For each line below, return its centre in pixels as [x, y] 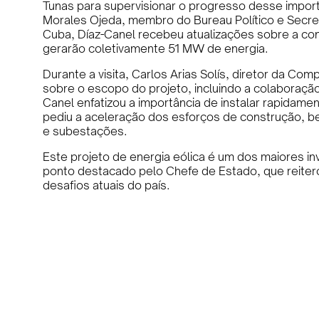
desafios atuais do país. [106, 185]
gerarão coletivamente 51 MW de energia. [155, 48]
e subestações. [85, 131]
